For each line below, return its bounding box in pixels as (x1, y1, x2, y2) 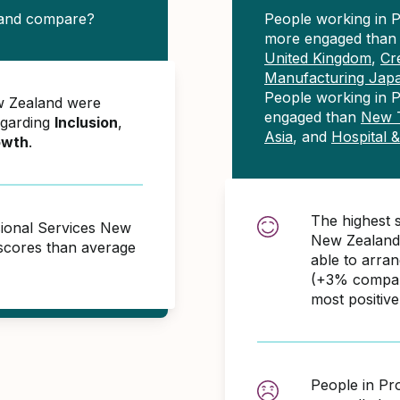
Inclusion (54, 113, 118, 131)
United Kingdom (264, 49, 371, 67)
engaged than (264, 108, 361, 126)
